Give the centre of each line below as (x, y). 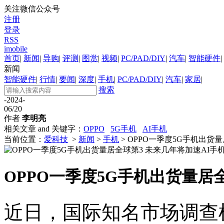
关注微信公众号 (32, 9)
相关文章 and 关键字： (44, 129)
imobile (16, 49)
